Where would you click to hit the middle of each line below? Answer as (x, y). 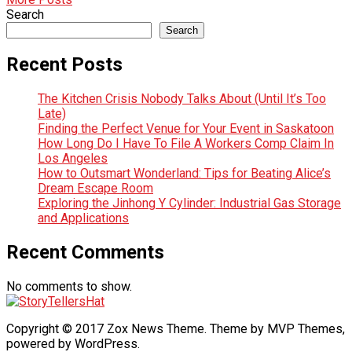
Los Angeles (73, 159)
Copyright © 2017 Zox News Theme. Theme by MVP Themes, (176, 329)
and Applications (83, 218)
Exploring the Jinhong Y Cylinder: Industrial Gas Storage (189, 203)
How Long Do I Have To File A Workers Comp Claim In (186, 144)
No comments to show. (69, 287)
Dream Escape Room (95, 189)
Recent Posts (64, 65)
